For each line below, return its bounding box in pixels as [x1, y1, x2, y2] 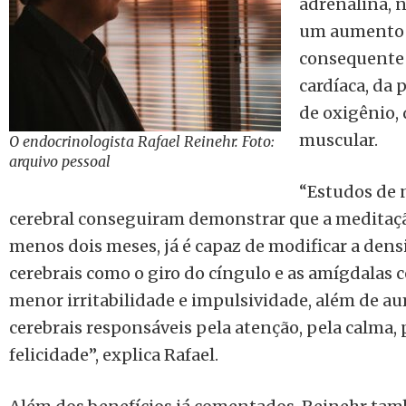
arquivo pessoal [9, 152, 111, 170]
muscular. [299, 130, 378, 150]
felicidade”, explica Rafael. [9, 344, 218, 365]
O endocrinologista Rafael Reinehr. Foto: [9, 132, 275, 150]
